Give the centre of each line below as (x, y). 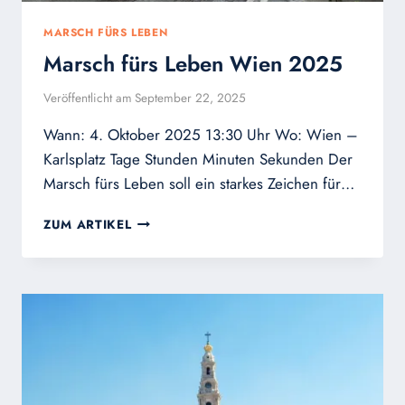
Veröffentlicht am (88, 98)
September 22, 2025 (191, 98)
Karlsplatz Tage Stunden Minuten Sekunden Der (198, 160)
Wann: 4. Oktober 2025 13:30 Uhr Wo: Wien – (201, 135)
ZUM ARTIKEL (88, 225)
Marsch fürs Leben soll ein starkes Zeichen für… (199, 184)
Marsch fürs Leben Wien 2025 (193, 63)
